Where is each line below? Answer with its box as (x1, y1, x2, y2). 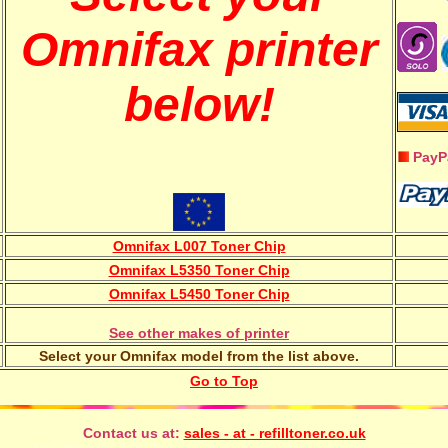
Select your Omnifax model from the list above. (39, 348, 359, 364)
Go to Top (190, 373, 258, 389)
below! (123, 77, 275, 131)
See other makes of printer (109, 325, 289, 341)
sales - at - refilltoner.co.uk (183, 425, 366, 441)
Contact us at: (82, 425, 180, 441)
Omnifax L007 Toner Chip (112, 238, 286, 254)
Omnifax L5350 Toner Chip (108, 262, 290, 278)
